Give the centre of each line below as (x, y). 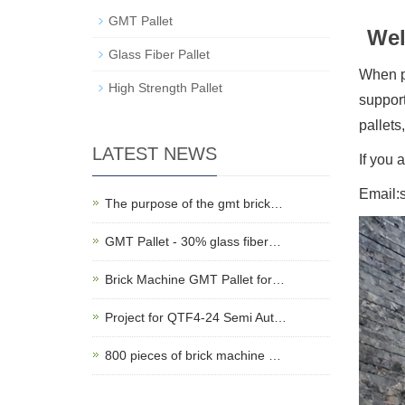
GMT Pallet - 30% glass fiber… (193, 242)
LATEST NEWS (155, 154)
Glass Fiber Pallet (159, 55)
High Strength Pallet (165, 88)
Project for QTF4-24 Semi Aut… (196, 318)
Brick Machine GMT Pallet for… (195, 280)
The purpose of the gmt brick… (194, 204)
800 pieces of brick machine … (193, 356)
